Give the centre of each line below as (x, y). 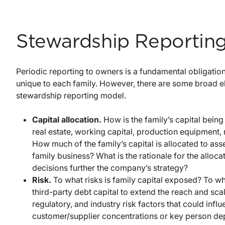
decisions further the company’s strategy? (110, 167)
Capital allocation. (68, 119)
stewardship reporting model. (71, 95)
